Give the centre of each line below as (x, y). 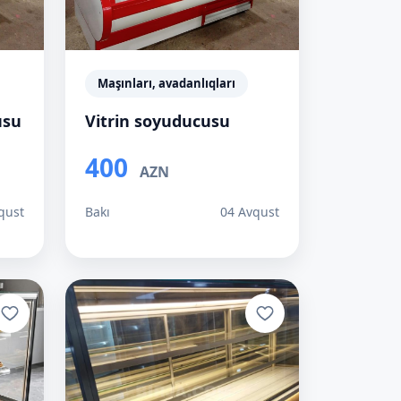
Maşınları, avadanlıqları (166, 83)
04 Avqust (250, 212)
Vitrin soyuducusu (158, 121)
